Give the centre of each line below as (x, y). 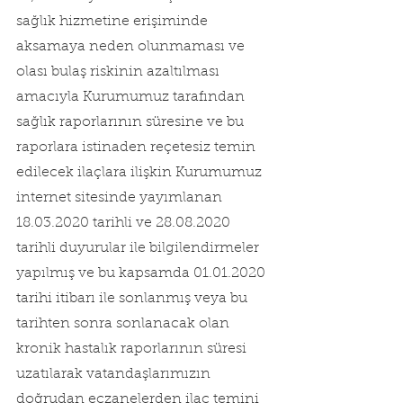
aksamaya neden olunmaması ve (132, 47)
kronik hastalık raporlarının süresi (133, 349)
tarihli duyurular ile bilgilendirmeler (139, 248)
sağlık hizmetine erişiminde (114, 22)
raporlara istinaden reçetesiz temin (138, 148)
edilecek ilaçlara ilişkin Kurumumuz (141, 173)
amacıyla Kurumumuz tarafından (132, 97)
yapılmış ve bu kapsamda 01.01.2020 (143, 273)
